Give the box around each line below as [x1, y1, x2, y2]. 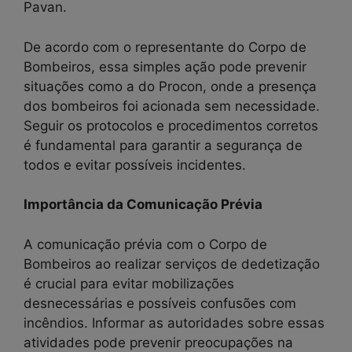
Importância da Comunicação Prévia [24, 196, 262, 213]
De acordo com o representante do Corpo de [24, 38, 306, 55]
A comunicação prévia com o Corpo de [24, 236, 267, 252]
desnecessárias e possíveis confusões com [24, 295, 296, 311]
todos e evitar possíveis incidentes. [24, 156, 246, 173]
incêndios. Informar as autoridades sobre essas [24, 314, 324, 331]
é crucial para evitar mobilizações [24, 275, 234, 291]
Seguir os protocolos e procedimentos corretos [24, 117, 318, 134]
